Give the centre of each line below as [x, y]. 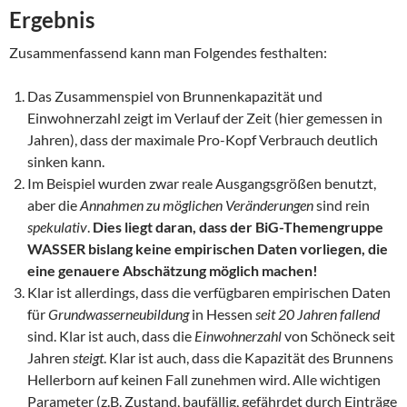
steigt [88, 357]
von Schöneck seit [338, 335]
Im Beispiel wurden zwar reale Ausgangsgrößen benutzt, [202, 183]
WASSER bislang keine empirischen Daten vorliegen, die [208, 248]
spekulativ [57, 226]
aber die [54, 204]
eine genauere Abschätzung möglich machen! [173, 270]
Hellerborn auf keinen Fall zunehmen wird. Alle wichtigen [204, 379]
